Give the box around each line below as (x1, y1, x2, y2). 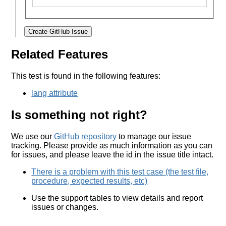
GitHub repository (54, 132, 117, 141)
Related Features (11, 47, 108, 62)
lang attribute (31, 89, 78, 98)
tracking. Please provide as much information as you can (11, 141, 213, 150)
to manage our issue (117, 132, 192, 141)
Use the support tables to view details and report (31, 194, 203, 203)
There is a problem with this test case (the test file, (31, 167, 209, 177)
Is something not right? (11, 108, 148, 122)
